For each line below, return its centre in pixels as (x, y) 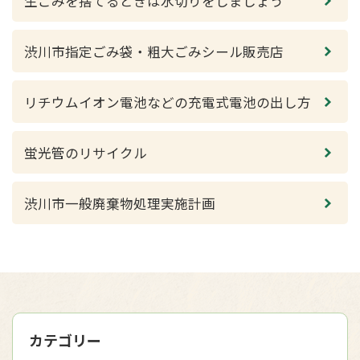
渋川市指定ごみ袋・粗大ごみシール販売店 (154, 51)
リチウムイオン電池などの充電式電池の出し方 (168, 102)
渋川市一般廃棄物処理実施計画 (120, 203)
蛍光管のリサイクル (86, 153)
